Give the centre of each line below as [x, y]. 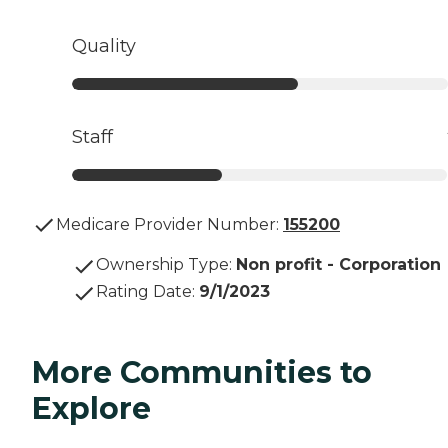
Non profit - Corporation [338, 265]
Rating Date [144, 292]
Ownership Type [162, 265]
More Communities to [202, 373]
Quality [104, 46]
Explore [91, 409]
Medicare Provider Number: [167, 225]
